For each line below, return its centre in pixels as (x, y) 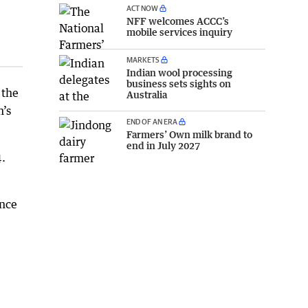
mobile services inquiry (179, 32)
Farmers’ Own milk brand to (189, 135)
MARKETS (143, 60)
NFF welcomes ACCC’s (178, 21)
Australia (147, 95)
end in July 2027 (163, 146)
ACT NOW (142, 8)
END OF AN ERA (152, 122)
